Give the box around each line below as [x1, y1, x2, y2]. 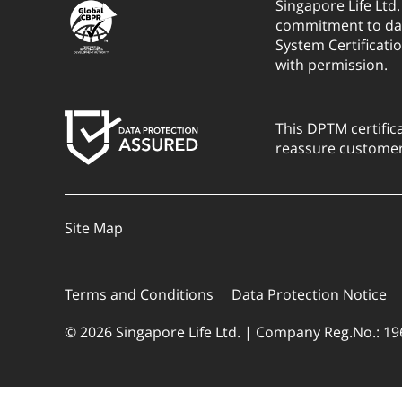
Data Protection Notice [232, 284, 387, 304]
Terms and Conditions [65, 284, 214, 304]
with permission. [275, 55, 388, 74]
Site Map [65, 218, 123, 238]
